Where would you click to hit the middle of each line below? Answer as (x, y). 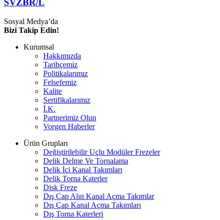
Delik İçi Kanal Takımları (83, 169)
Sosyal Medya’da (31, 21)
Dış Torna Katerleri (73, 214)
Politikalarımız (66, 73)
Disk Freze (60, 187)
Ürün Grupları (46, 143)
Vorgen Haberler (69, 126)
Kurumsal (39, 47)
